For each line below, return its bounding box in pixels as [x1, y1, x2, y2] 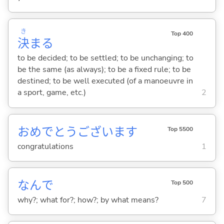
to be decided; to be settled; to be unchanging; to [17, 52, 193, 64]
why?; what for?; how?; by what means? [17, 194, 158, 205]
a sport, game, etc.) [17, 87, 86, 98]
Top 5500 [167, 124, 193, 133]
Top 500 [170, 178, 193, 186]
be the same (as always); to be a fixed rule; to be [17, 64, 191, 75]
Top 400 [170, 29, 193, 37]
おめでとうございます [17, 123, 137, 140]
